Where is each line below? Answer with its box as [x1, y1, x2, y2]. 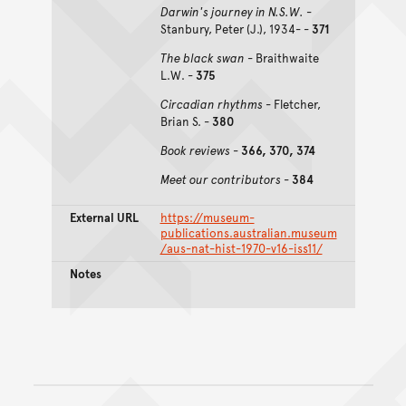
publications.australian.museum [159, 224, 337, 241]
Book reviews [159, 141, 230, 159]
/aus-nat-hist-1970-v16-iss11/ [159, 239, 323, 256]
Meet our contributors [159, 170, 281, 188]
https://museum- [159, 208, 255, 226]
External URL [69, 208, 139, 226]
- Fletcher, [262, 95, 321, 112]
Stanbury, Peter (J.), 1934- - [159, 20, 312, 37]
